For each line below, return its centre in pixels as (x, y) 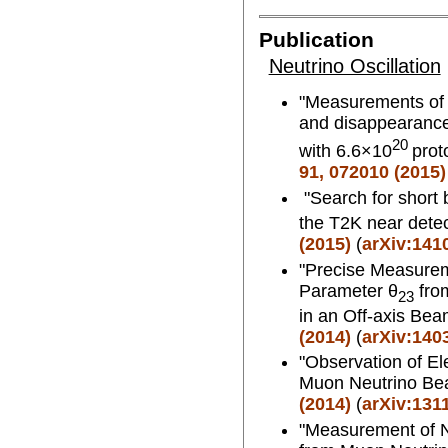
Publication (316, 40)
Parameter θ (348, 290)
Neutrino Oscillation (354, 65)
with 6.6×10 (345, 151)
